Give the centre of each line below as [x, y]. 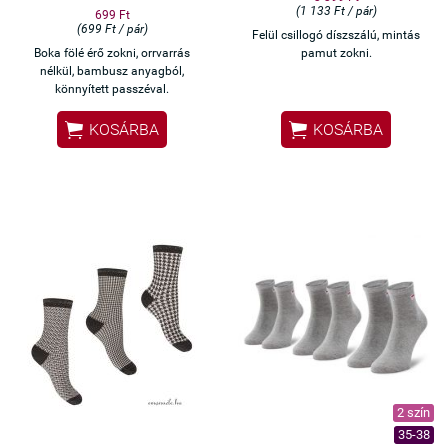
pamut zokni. [336, 52]
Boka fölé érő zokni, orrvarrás [112, 52]
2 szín [413, 412]
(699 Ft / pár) [112, 28]
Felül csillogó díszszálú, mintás [336, 34]
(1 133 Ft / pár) [336, 10]
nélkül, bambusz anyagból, [112, 70]
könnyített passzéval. [112, 88]
